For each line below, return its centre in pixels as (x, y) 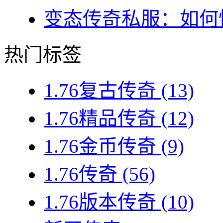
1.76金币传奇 (100, 146)
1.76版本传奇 (100, 202)
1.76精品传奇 (100, 118)
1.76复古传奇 (100, 91)
